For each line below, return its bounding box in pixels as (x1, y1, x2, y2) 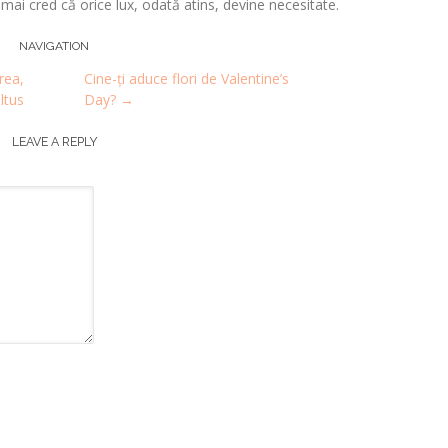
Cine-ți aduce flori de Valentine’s (84, 69, 289, 89)
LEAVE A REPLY (11, 134, 97, 150)
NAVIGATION (19, 39, 89, 54)
